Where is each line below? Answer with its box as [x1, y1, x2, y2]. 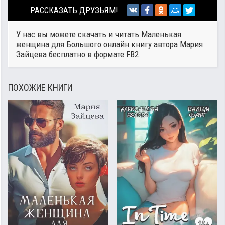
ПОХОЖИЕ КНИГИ [8, 82, 72, 93]
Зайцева [16, 49, 47, 59]
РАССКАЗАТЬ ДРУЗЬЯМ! [30, 5, 118, 15]
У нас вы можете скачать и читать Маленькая [16, 29, 181, 39]
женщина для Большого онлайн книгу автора [16, 39, 180, 49]
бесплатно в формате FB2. [47, 49, 141, 59]
